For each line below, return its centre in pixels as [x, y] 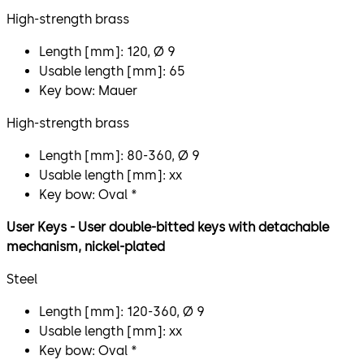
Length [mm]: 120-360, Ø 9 [122, 311]
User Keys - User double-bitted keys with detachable [168, 227]
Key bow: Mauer [88, 90]
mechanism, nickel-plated [86, 246]
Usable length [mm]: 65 [112, 71]
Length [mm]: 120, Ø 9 [107, 51]
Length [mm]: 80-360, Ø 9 [119, 155]
